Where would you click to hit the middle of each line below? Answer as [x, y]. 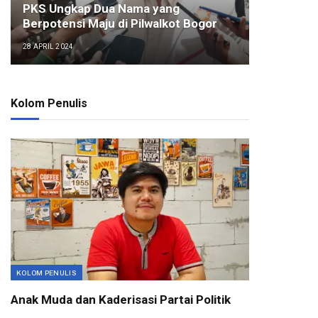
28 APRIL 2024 [48, 47]
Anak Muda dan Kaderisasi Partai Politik [121, 300]
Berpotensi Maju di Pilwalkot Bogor [120, 24]
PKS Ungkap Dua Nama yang [101, 9]
